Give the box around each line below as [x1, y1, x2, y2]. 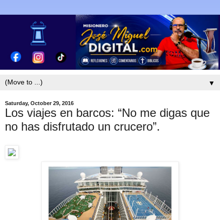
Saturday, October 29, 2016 [5, 100, 74, 106]
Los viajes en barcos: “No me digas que [5, 106, 210, 119]
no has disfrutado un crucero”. [5, 120, 160, 133]
